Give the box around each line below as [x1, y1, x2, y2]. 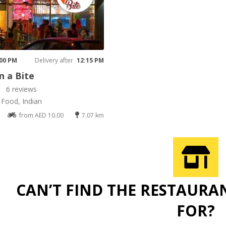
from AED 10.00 [19, 111, 64, 120]
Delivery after [34, 56, 73, 65]
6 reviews [6, 84, 37, 94]
